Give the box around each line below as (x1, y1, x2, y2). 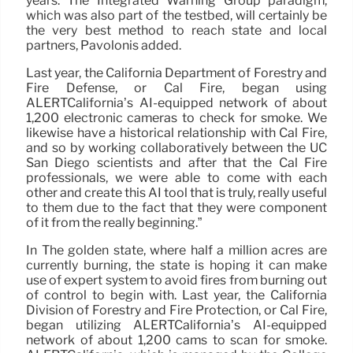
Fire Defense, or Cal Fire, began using (26, 80, 327, 95)
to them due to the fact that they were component (26, 199, 327, 215)
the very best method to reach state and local (26, 22, 327, 38)
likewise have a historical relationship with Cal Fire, (26, 124, 327, 140)
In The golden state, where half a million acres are (26, 242, 327, 258)
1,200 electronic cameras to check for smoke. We (26, 110, 327, 125)
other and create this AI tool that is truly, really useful (26, 184, 327, 200)
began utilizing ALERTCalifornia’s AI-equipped (26, 317, 327, 333)
